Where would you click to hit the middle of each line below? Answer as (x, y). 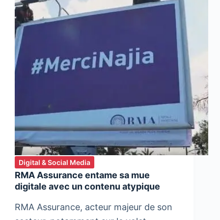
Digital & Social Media (55, 163)
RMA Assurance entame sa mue (82, 175)
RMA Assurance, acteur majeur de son (94, 207)
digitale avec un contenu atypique (87, 187)
